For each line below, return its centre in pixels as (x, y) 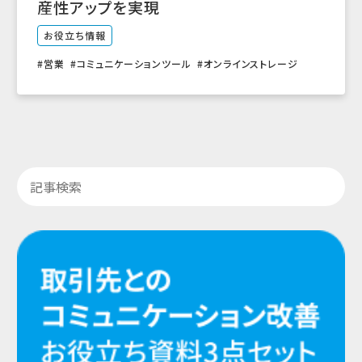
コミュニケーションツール (134, 63)
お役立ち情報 (75, 36)
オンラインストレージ (251, 63)
